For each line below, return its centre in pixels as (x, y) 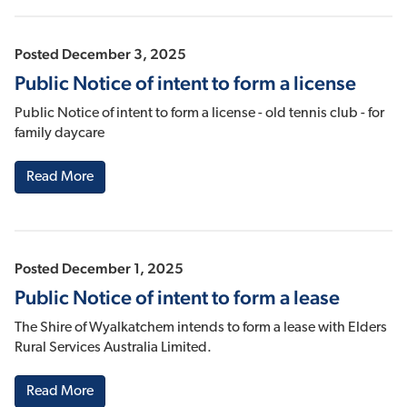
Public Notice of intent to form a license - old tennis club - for (199, 114)
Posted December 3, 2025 (100, 55)
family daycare (60, 134)
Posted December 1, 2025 (99, 269)
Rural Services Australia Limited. (113, 348)
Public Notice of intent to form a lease (177, 298)
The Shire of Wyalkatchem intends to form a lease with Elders (201, 328)
